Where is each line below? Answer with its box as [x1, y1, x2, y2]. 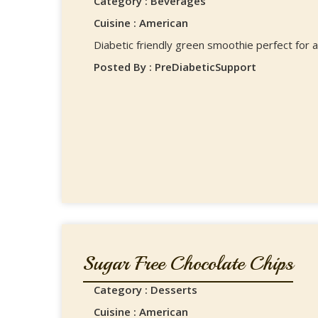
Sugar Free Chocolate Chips [83, 251, 293, 275]
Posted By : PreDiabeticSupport [94, 60, 256, 74]
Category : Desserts [94, 283, 197, 297]
